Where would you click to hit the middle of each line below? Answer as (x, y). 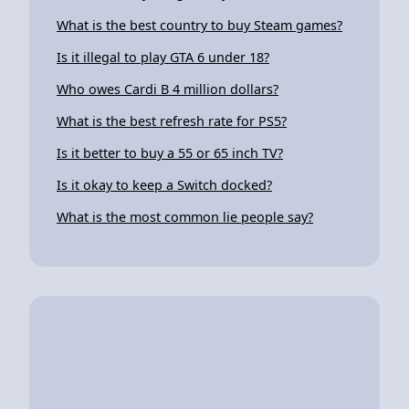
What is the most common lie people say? (185, 216)
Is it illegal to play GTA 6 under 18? (163, 57)
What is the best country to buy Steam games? (199, 25)
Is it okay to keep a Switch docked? (164, 184)
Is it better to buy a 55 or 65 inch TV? (170, 152)
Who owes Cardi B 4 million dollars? (168, 89)
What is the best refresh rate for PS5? (172, 121)
